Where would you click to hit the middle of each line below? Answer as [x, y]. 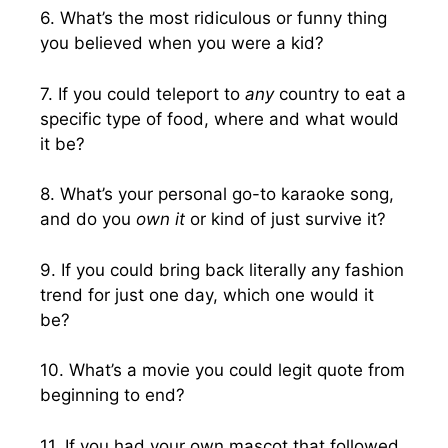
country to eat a [340, 93]
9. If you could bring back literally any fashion [222, 269]
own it [160, 219]
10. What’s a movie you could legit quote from [222, 370]
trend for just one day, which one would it [207, 294]
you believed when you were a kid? [182, 43]
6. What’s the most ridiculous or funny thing [213, 18]
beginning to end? [112, 395]
